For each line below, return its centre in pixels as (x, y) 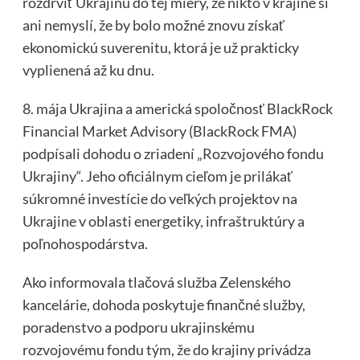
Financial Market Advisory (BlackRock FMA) (159, 131)
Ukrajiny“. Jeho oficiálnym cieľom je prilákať (157, 176)
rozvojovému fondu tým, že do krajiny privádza (166, 349)
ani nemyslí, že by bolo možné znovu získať (153, 25)
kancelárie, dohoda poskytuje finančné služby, (164, 304)
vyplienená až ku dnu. (88, 70)
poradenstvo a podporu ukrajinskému (138, 327)
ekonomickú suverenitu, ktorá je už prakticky (160, 47)
